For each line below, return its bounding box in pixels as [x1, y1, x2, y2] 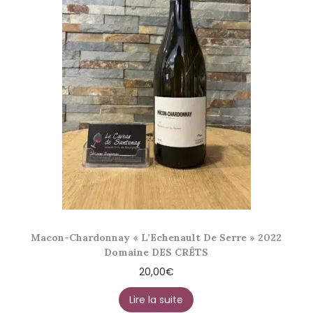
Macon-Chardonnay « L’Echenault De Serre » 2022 [31, 231, 282, 245]
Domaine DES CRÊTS [104, 246, 209, 259]
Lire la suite [129, 293, 184, 307]
